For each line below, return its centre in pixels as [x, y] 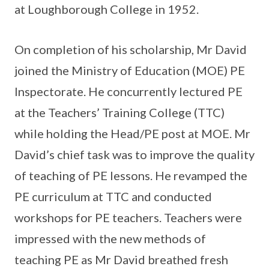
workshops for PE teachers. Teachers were [128, 217]
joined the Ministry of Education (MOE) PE [130, 70]
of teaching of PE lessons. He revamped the [131, 175]
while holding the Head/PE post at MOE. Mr [132, 133]
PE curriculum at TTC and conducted [113, 196]
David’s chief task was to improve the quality [134, 154]
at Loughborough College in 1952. [107, 9]
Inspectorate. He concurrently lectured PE [128, 91]
